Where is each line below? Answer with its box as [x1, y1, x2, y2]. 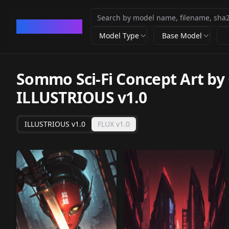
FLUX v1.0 [98, 119, 130, 129]
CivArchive [29, 19, 82, 33]
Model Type [99, 31, 139, 40]
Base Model [162, 31, 202, 40]
